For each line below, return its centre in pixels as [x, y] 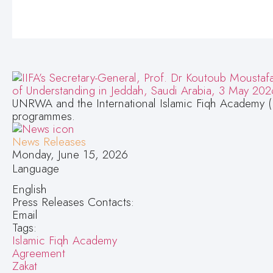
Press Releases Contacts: [75, 202]
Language [36, 168]
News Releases [49, 141]
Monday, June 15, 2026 [70, 154]
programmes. [44, 116]
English [30, 190]
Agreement [39, 253]
